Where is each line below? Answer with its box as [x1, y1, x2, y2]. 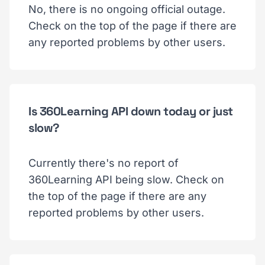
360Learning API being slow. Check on [28, 173, 224, 186]
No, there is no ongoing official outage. [28, 3, 225, 15]
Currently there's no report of [28, 157, 179, 169]
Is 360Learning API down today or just [28, 104, 233, 119]
